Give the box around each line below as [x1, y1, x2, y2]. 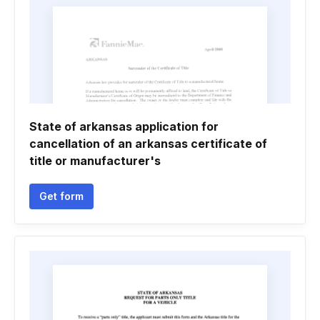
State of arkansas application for [29, 119, 219, 134]
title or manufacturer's [29, 154, 161, 168]
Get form [39, 190, 84, 202]
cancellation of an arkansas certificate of [29, 136, 267, 151]
